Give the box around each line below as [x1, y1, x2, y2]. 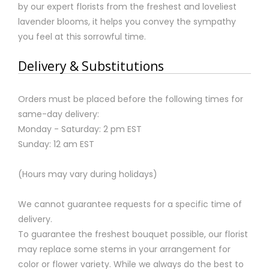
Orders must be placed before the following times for [18, 93, 243, 106]
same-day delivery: [18, 108, 99, 121]
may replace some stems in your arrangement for [18, 243, 231, 256]
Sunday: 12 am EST [18, 138, 94, 151]
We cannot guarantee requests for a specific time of [18, 198, 242, 211]
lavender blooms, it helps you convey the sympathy [18, 16, 236, 28]
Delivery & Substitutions [18, 58, 164, 75]
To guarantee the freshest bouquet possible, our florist [18, 228, 248, 241]
